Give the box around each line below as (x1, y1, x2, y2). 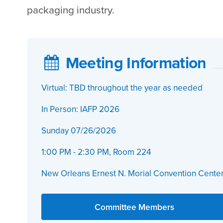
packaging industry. (26, 2, 114, 17)
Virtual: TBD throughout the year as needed (41, 81, 203, 94)
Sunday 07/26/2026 (41, 123, 116, 136)
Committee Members (95, 200, 175, 213)
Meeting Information (65, 50, 207, 74)
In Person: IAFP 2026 (41, 102, 119, 115)
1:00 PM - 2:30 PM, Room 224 (41, 145, 151, 158)
